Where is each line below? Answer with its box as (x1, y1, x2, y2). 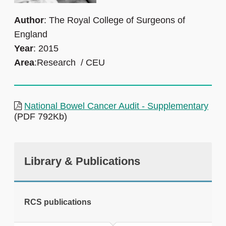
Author (14, 15, 44, 26)
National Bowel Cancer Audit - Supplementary (24, 101, 208, 111)
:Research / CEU (34, 58, 105, 68)
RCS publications (24, 198, 91, 207)
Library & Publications (24, 155, 140, 168)
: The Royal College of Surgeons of (44, 15, 185, 26)
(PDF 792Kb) (14, 111, 67, 122)
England (14, 29, 47, 40)
